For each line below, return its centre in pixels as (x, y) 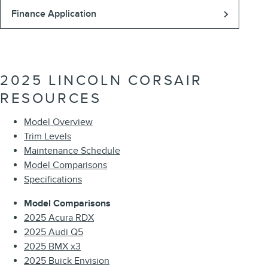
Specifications (53, 180)
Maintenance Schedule (72, 151)
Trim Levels (48, 137)
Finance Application (54, 14)
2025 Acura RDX (59, 218)
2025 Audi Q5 (54, 232)
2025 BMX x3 (52, 247)
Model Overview (58, 122)
